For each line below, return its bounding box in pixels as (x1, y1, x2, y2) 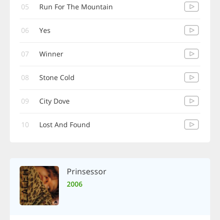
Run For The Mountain (39, 2, 113, 11)
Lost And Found (39, 120, 90, 129)
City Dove (39, 96, 70, 106)
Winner (39, 49, 63, 58)
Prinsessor (67, 166, 107, 177)
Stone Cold (39, 73, 75, 82)
